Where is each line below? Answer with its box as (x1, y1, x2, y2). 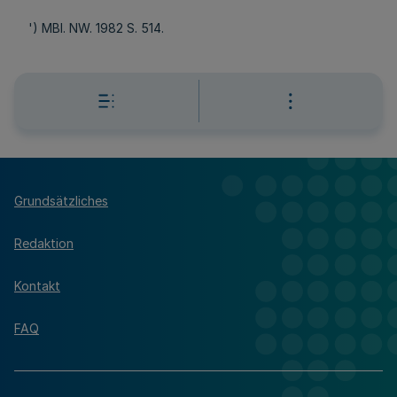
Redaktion (14, 235, 74, 251)
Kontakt (14, 277, 60, 293)
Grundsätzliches (14, 192, 108, 208)
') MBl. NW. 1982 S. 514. (28, 20, 164, 35)
